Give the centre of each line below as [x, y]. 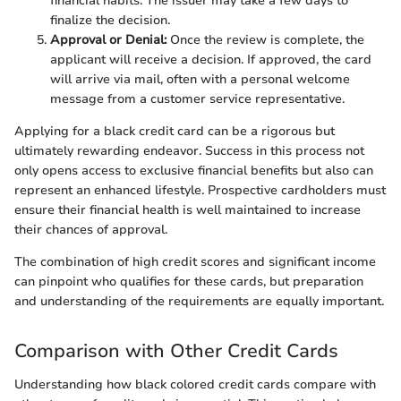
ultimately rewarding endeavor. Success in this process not [189, 150]
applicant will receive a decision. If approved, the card [211, 59]
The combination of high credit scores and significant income [195, 261]
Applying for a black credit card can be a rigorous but [175, 131]
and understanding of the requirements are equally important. [199, 301]
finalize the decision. [110, 20]
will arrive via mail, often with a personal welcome [200, 79]
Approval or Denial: [108, 39]
